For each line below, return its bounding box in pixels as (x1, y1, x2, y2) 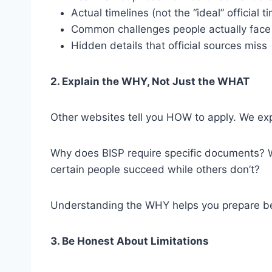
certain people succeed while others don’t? (50, 163, 260, 175)
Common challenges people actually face (71, 23, 271, 35)
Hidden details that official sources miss (71, 39, 267, 52)
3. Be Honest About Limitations (50, 235, 209, 247)
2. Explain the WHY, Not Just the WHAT (50, 75, 250, 87)
